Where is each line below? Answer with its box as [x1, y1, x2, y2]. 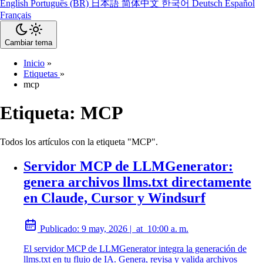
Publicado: [40, 224, 79, 234]
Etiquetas [23, 68, 60, 79]
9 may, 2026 [82, 224, 127, 234]
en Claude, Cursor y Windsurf [23, 190, 205, 206]
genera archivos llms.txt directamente [23, 174, 251, 190]
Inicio [23, 58, 45, 68]
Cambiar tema [5, 38, 52, 47]
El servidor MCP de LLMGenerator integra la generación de [23, 244, 247, 254]
